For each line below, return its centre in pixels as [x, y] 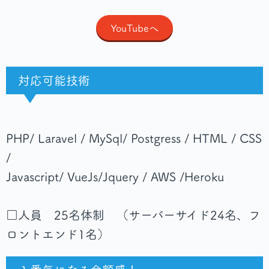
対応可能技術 [54, 80]
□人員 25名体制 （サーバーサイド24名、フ [133, 215]
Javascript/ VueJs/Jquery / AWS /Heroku [115, 176]
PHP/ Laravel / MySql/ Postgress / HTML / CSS [134, 138]
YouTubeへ [134, 28]
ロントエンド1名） [58, 234]
